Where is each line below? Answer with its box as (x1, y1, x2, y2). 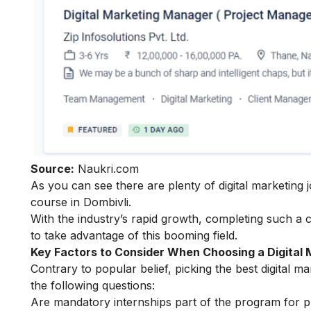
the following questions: (31, 278, 158, 293)
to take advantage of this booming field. (31, 228, 237, 243)
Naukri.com (74, 162, 139, 176)
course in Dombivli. (31, 195, 131, 210)
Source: (31, 162, 74, 176)
